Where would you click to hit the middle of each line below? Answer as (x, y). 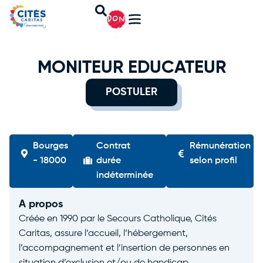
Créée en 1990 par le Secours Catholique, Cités (118, 219)
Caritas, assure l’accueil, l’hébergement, (103, 234)
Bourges (50, 146)
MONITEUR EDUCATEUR (131, 68)
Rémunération (220, 146)
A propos (41, 204)
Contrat (113, 146)
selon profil (213, 161)
